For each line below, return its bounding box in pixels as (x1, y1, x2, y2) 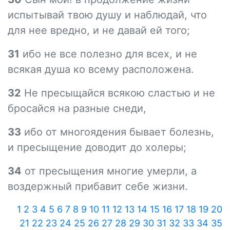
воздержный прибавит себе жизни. (8, 180, 188, 193)
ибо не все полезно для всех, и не (20, 48, 197, 60)
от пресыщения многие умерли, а (22, 165, 197, 177)
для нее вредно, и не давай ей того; (8, 24, 190, 36)
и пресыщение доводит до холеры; (8, 141, 186, 154)
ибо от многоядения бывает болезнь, (21, 126, 214, 138)
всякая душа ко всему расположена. (8, 63, 194, 75)
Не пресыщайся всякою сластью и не (21, 87, 215, 99)
